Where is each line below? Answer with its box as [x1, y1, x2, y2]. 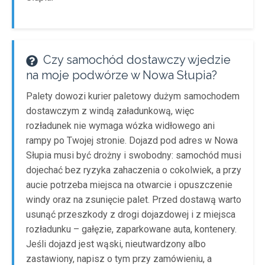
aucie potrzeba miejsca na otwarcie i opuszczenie [26, 179, 232, 190]
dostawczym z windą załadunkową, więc [26, 105, 194, 117]
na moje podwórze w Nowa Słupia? [26, 68, 217, 82]
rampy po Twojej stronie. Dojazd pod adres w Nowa [26, 135, 238, 146]
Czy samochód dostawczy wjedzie [40, 53, 231, 67]
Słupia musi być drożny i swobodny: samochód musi [26, 150, 241, 161]
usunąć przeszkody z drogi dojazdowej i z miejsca [26, 209, 235, 220]
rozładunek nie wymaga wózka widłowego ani [26, 120, 215, 131]
